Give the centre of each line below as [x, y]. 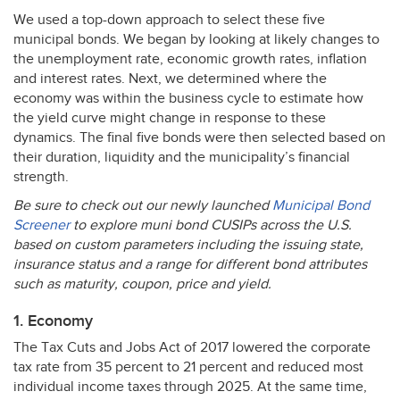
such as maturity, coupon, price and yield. [142, 284]
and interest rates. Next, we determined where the [170, 79]
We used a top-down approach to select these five [169, 20]
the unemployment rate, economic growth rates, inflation [190, 59]
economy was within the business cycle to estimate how [188, 99]
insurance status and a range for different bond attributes [190, 265]
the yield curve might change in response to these [170, 118]
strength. [41, 177]
